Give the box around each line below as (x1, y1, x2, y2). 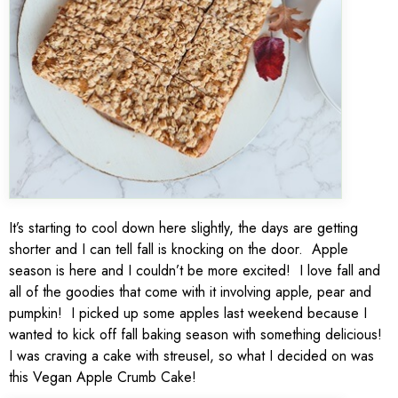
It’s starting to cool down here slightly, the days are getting (9, 218, 358, 239)
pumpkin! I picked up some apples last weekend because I (9, 303, 367, 324)
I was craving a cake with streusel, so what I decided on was (9, 346, 374, 367)
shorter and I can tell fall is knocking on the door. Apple (9, 239, 348, 260)
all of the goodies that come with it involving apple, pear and (9, 282, 371, 303)
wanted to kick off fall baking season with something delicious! (9, 324, 386, 346)
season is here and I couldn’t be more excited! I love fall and (9, 260, 380, 282)
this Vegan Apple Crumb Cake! (9, 367, 196, 388)
